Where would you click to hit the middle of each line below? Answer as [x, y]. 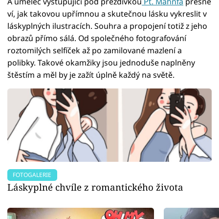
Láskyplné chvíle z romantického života [95, 187]
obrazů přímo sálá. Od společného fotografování [97, 38]
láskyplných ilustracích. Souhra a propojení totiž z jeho [107, 26]
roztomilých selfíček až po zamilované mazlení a [95, 51]
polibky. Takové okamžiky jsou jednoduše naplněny [101, 63]
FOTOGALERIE [32, 175]
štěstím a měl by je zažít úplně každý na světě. [91, 75]
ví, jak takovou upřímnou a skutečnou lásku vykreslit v [107, 14]
